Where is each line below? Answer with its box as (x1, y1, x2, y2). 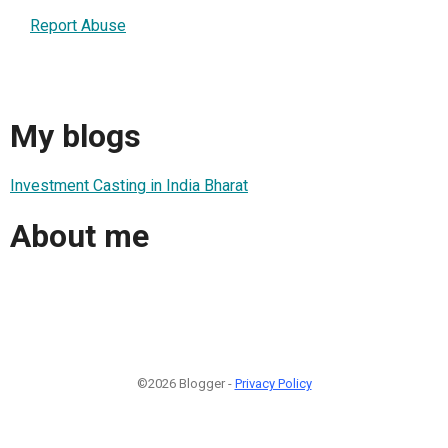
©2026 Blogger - (136, 376, 235, 392)
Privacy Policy (234, 376, 312, 392)
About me (10, 216, 149, 255)
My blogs (10, 116, 141, 155)
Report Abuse (30, 16, 126, 36)
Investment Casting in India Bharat (10, 176, 248, 196)
